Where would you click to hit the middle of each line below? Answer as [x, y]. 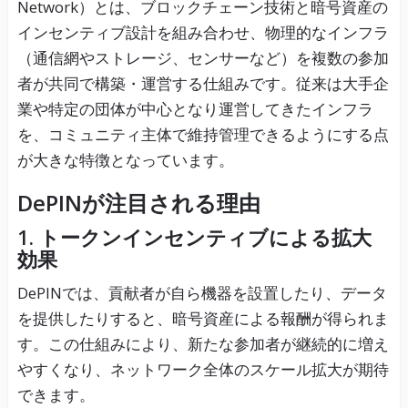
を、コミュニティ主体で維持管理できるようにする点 [203, 135]
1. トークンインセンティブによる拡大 [194, 237]
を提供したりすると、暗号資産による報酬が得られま [203, 319]
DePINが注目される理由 [138, 203]
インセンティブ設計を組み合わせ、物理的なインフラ [203, 33]
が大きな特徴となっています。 [125, 160]
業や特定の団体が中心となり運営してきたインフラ [195, 109]
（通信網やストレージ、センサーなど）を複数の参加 [203, 58]
